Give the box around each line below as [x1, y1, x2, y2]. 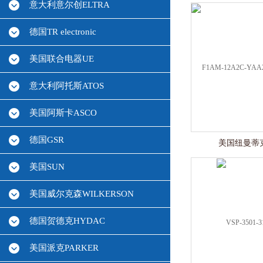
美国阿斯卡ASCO [29, 108, 97, 117]
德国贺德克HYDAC [29, 216, 105, 225]
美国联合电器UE [29, 54, 94, 63]
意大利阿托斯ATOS [29, 81, 104, 90]
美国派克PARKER [29, 243, 99, 252]
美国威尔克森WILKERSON [29, 189, 134, 198]
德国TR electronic [29, 27, 96, 36]
